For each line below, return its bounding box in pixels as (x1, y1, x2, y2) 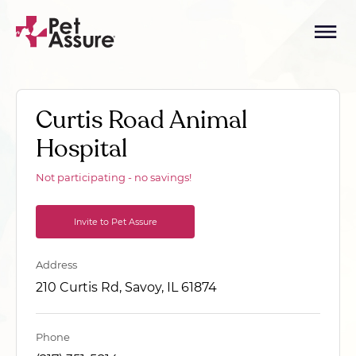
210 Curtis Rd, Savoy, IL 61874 (36, 280, 217, 295)
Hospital (36, 132, 127, 165)
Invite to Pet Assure (73, 216, 157, 227)
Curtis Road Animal (36, 103, 247, 137)
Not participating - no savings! (36, 171, 192, 184)
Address (36, 258, 77, 271)
